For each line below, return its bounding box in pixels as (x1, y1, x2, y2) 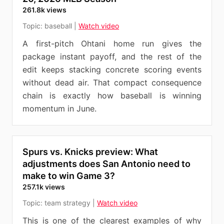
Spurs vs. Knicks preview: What (22, 146, 158, 157)
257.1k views (22, 182, 65, 191)
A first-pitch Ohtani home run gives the (22, 38, 201, 48)
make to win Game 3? (22, 170, 115, 181)
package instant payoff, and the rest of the (22, 51, 201, 61)
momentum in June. (22, 103, 96, 113)
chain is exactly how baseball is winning (22, 90, 201, 100)
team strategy (44, 198, 90, 207)
